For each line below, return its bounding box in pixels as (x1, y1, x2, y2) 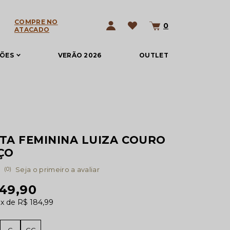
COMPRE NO (14, 18, 58, 26)
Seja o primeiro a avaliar (15, 165, 100, 174)
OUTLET (139, 51, 168, 59)
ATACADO (14, 26, 50, 33)
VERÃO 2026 (57, 51, 102, 59)
